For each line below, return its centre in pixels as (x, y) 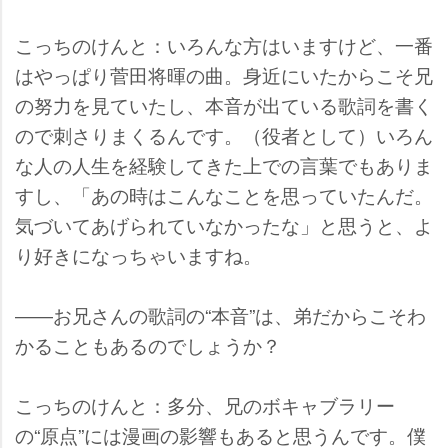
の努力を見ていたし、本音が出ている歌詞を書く (224, 104)
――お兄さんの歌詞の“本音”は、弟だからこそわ (220, 314)
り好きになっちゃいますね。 (138, 254)
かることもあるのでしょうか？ (148, 344)
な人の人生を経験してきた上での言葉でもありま (224, 164)
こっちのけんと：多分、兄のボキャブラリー (205, 404)
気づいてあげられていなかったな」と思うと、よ (224, 224)
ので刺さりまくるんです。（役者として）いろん (224, 134)
